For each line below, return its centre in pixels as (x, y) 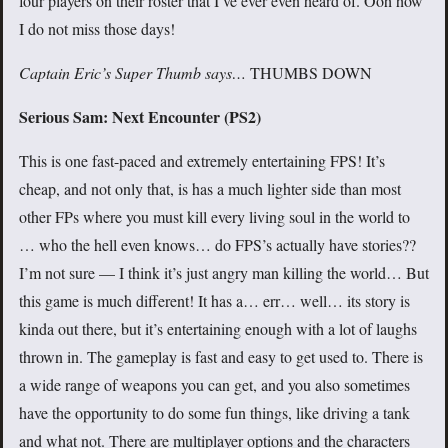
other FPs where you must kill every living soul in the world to (214, 216)
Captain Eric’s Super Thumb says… (132, 72)
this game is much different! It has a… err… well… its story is (214, 300)
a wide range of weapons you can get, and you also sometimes (214, 384)
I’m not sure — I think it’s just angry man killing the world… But (224, 272)
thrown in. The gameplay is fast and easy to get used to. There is (221, 356)
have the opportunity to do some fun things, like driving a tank (214, 412)
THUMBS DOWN (309, 72)
